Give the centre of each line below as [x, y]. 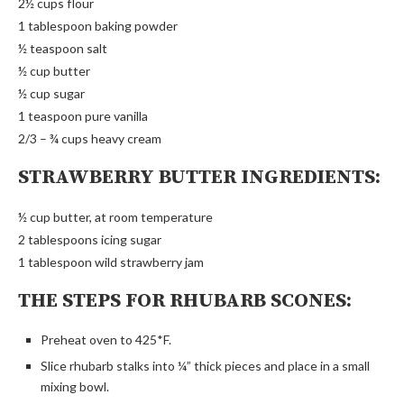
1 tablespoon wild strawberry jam [111, 262]
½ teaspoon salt [63, 48]
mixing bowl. [75, 386]
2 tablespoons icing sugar [90, 239]
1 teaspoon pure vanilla [83, 115]
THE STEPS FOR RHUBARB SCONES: [185, 300]
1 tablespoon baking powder [98, 25]
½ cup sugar [51, 93]
